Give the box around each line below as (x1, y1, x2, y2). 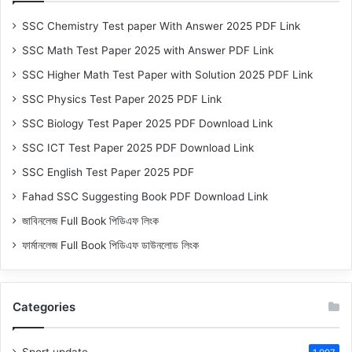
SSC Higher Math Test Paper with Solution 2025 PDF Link (22, 68, 313, 81)
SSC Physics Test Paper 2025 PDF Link (22, 93, 222, 105)
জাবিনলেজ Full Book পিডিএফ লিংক (22, 214, 159, 227)
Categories (13, 299, 75, 314)
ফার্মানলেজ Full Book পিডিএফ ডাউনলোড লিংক (22, 239, 199, 251)
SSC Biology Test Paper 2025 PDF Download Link (22, 117, 273, 130)
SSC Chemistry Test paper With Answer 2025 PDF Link (22, 20, 300, 32)
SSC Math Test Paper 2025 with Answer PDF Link (22, 44, 273, 57)
